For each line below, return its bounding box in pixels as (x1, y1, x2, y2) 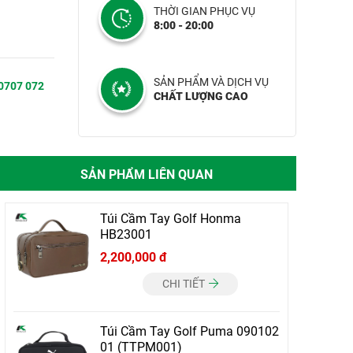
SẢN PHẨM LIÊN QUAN (80, 167, 213, 182)
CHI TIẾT (162, 277, 207, 290)
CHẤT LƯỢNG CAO (153, 90, 248, 102)
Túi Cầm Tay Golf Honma (100, 211, 241, 226)
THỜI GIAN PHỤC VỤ (153, 5, 255, 17)
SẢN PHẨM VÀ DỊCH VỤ (153, 76, 269, 88)
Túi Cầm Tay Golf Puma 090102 (100, 324, 279, 339)
